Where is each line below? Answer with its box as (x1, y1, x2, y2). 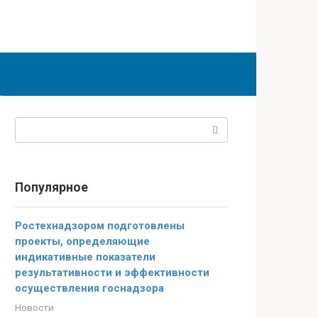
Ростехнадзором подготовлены (15, 219, 185, 232)
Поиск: (14, 118, 50, 131)
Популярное (15, 180, 88, 194)
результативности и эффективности (15, 266, 209, 279)
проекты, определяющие (15, 235, 150, 248)
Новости (15, 302, 54, 313)
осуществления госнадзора (15, 282, 164, 295)
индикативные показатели (15, 251, 155, 263)
